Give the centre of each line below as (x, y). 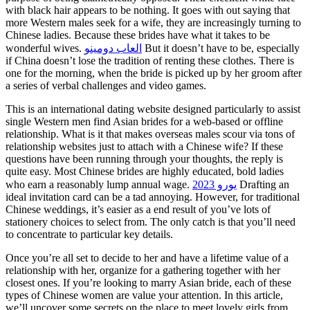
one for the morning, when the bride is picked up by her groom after (154, 73)
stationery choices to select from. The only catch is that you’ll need (151, 221)
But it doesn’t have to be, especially (221, 48)
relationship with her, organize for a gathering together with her (143, 270)
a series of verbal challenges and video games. (106, 85)
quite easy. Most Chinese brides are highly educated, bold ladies (145, 171)
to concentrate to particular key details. (89, 234)
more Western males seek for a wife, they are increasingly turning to (153, 22)
